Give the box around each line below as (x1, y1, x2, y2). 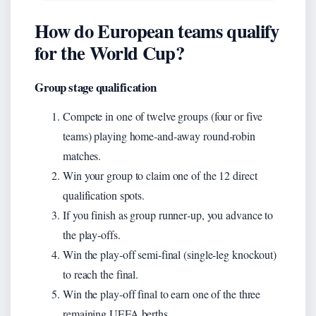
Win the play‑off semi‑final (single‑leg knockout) (63, 246, 277, 262)
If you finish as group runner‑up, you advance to (63, 207, 274, 222)
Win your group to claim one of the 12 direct (63, 167, 257, 183)
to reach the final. (63, 266, 139, 281)
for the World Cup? (35, 38, 184, 66)
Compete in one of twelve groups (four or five (63, 108, 262, 123)
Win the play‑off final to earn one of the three (63, 286, 261, 301)
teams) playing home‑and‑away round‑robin (63, 128, 255, 143)
